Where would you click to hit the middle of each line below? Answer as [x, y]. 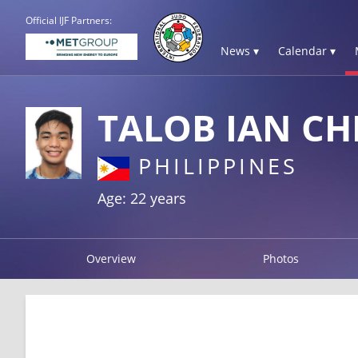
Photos [281, 258]
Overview [111, 258]
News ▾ [240, 51]
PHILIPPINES [214, 166]
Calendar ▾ [307, 51]
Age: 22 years [142, 198]
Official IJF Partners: [69, 20]
